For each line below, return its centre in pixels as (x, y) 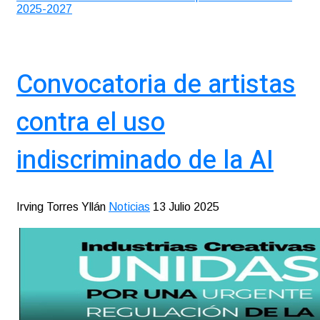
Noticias (129, 207)
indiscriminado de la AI (145, 161)
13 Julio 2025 (186, 207)
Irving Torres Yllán (61, 207)
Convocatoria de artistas (156, 85)
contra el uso (91, 123)
